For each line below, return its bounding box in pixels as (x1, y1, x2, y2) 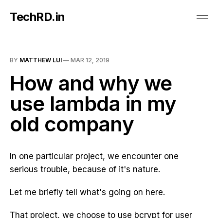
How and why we (10, 71, 172, 95)
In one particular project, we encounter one (10, 151, 179, 161)
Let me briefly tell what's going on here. (10, 187, 165, 197)
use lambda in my (10, 91, 177, 116)
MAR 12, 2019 (71, 56, 109, 64)
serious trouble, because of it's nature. (10, 164, 160, 174)
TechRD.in (10, 10, 65, 24)
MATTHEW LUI (19, 56, 62, 64)
